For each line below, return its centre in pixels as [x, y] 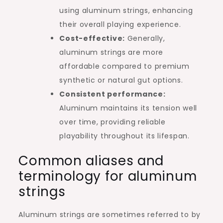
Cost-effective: [92, 38]
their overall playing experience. [120, 24]
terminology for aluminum [108, 176]
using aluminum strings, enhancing [126, 10]
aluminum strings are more [111, 52]
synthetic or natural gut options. [121, 80]
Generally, [145, 38]
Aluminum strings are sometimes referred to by [110, 214]
